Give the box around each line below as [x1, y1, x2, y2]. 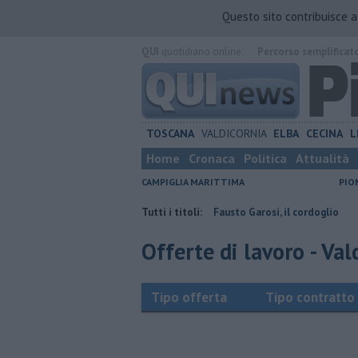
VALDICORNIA [201, 126, 267, 141]
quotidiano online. [159, 45, 243, 58]
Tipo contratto [265, 288, 355, 306]
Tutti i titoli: [141, 205, 202, 219]
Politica [244, 150, 287, 166]
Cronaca [189, 150, 235, 166]
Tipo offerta [151, 288, 227, 306]
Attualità [296, 150, 349, 166]
